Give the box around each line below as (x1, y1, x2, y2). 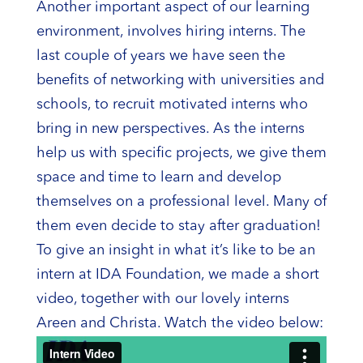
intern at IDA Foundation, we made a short (36, 267, 319, 282)
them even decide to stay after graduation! (36, 218, 321, 233)
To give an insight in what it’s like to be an (36, 242, 315, 258)
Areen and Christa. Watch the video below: (36, 315, 323, 331)
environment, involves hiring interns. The (36, 23, 305, 39)
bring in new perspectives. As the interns (36, 121, 305, 136)
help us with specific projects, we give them (36, 145, 327, 160)
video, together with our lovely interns (36, 291, 289, 306)
